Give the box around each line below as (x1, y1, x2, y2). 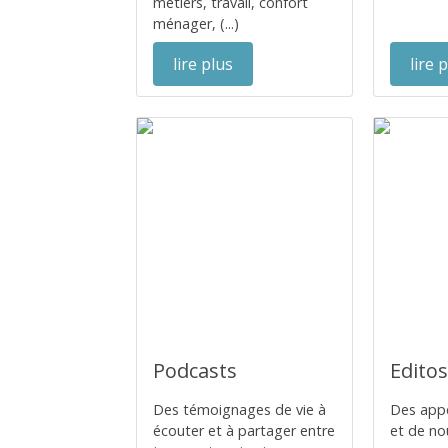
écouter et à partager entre (153, 421, 335, 440)
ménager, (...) (153, 14, 239, 33)
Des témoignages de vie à (153, 400, 326, 419)
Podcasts (153, 357, 237, 384)
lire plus (173, 53, 233, 75)
